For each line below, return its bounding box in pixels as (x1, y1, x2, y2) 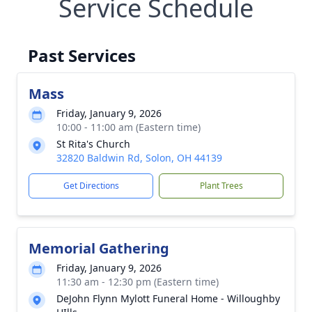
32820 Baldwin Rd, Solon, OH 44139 (56, 151, 222, 164)
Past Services (28, 44, 136, 67)
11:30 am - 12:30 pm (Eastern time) (56, 275, 219, 288)
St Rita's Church (56, 137, 130, 150)
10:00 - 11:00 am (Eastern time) (56, 120, 201, 134)
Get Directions (63, 180, 119, 192)
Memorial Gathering (29, 239, 169, 258)
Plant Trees (199, 180, 243, 192)
